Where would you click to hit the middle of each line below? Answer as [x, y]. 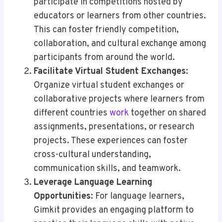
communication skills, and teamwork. [107, 169]
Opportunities [62, 197]
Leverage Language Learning [93, 183]
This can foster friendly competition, [106, 30]
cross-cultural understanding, [92, 155]
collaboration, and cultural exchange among [120, 44]
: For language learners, [138, 197]
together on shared [167, 113]
